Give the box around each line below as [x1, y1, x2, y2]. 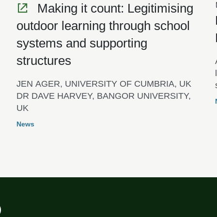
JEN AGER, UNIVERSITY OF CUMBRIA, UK [16, 78, 191, 89]
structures [16, 53, 71, 68]
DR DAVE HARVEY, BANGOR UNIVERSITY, [16, 91, 191, 101]
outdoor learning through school [16, 18, 190, 33]
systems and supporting [16, 35, 147, 50]
